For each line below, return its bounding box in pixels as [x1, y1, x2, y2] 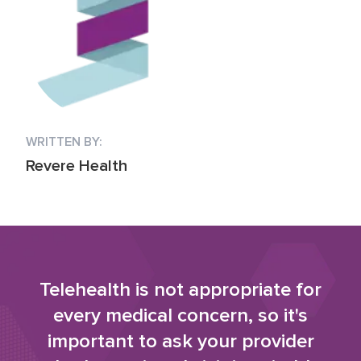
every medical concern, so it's [53, 304, 308, 327]
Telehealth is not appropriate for [39, 278, 322, 301]
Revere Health [26, 156, 127, 176]
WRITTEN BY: [26, 134, 102, 150]
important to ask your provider [47, 330, 314, 353]
